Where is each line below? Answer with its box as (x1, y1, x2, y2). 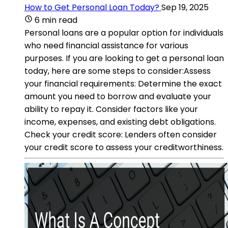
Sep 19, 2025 (161, 1, 209, 13)
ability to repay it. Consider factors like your (24, 103, 198, 115)
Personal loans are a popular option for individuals (24, 26, 223, 39)
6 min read (35, 14, 77, 26)
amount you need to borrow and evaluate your (24, 90, 211, 102)
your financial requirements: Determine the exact (24, 77, 222, 90)
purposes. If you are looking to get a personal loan (24, 52, 224, 64)
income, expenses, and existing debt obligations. (24, 116, 216, 128)
